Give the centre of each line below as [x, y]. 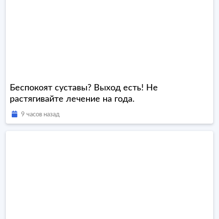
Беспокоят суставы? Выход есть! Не [84, 88]
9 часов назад [40, 115]
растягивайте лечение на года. [72, 99]
